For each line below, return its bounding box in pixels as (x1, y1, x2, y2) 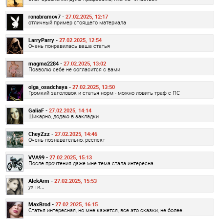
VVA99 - (28, 153, 49, 161)
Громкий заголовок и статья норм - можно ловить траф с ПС (28, 89, 180, 97)
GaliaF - (28, 107, 49, 114)
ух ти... (28, 183, 44, 191)
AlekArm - (28, 177, 54, 185)
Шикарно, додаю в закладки (28, 112, 99, 120)
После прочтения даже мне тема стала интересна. (28, 159, 155, 167)
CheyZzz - (28, 130, 55, 138)
